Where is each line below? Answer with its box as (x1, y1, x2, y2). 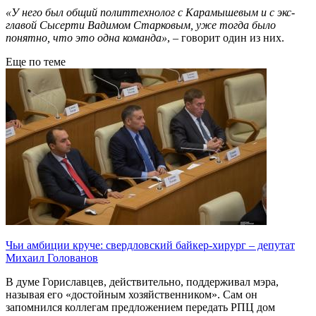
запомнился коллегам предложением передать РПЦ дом (6, 300, 275, 313)
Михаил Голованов (6, 251, 98, 264)
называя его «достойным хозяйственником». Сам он (6, 288, 257, 300)
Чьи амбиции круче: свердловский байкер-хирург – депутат (6, 238, 295, 251)
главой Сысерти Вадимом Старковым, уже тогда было (6, 18, 276, 31)
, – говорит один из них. (167, 31, 284, 44)
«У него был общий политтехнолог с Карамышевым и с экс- (6, 6, 295, 18)
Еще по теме (6, 55, 66, 68)
